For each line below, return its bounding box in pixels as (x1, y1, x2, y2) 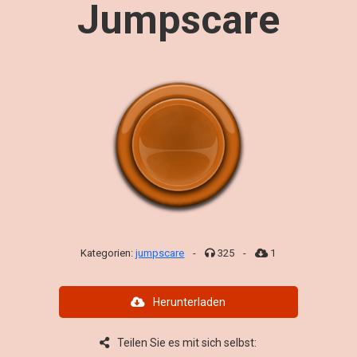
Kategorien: (80, 247, 136, 259)
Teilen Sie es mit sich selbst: (117, 336, 257, 349)
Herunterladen (153, 296, 226, 308)
